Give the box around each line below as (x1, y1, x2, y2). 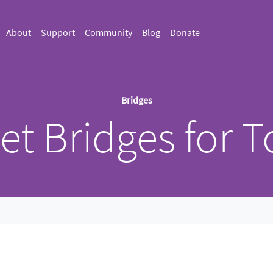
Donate (170, 26, 200, 39)
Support (41, 26, 76, 39)
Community (85, 26, 133, 39)
